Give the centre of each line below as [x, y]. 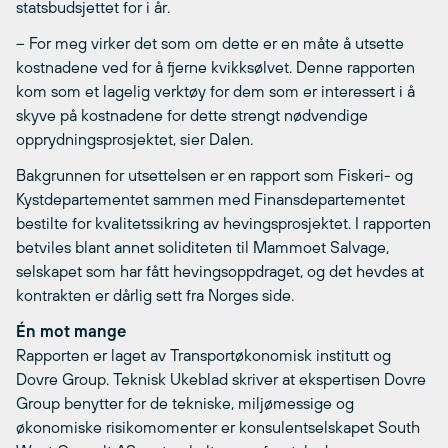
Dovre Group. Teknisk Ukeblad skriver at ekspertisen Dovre [221, 379]
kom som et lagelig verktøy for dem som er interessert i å [215, 91]
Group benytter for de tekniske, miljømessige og [185, 403]
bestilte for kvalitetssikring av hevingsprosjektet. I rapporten [223, 223]
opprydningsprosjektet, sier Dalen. [134, 139]
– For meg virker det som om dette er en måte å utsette [210, 43]
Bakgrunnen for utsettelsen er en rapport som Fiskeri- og [214, 175]
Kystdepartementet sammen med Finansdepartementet [210, 199]
